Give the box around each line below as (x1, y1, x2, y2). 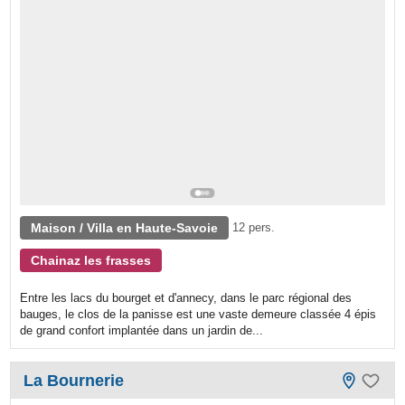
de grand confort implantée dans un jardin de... (20, 323, 264, 337)
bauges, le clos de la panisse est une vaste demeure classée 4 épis (20, 306, 377, 321)
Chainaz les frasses (31, 252, 152, 268)
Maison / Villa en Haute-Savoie (31, 220, 219, 235)
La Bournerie (24, 371, 125, 390)
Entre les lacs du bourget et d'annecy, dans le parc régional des (20, 290, 353, 305)
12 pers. (232, 220, 276, 234)
